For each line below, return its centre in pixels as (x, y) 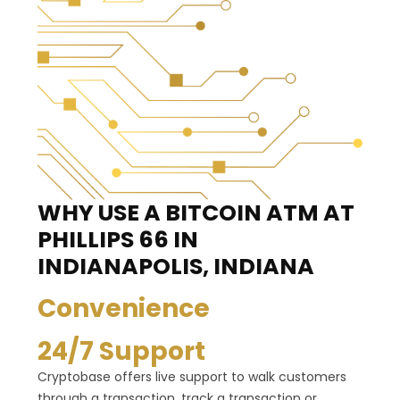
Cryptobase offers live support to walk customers (192, 377)
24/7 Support (121, 352)
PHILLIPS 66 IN (118, 240)
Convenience (124, 309)
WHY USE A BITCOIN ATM (178, 213)
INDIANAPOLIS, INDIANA (176, 267)
